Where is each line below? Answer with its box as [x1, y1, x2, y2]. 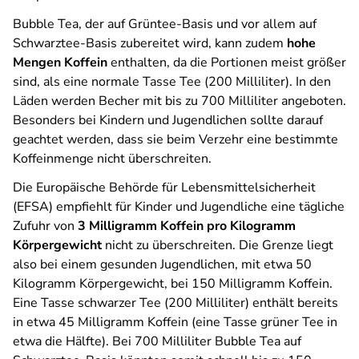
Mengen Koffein [13, 54, 107, 71]
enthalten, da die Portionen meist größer [107, 54, 346, 71]
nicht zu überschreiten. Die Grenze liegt [102, 236, 333, 254]
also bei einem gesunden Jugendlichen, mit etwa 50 [13, 256, 312, 273]
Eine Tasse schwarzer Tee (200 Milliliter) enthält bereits [13, 294, 338, 312]
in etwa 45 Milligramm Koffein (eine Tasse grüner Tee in [13, 313, 337, 331]
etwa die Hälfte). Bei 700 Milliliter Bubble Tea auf [13, 333, 301, 350]
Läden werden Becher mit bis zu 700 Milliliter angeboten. [13, 92, 346, 110]
